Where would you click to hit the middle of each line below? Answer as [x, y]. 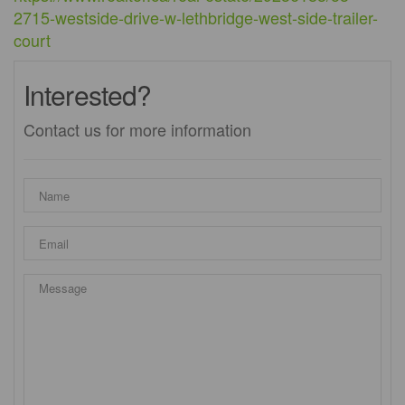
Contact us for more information [138, 129]
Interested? [88, 94]
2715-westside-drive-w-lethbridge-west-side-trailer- [196, 17]
